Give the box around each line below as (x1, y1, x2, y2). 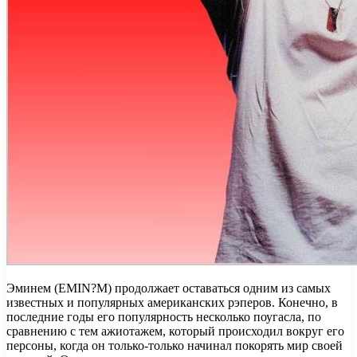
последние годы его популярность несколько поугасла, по (6, 309, 321, 324)
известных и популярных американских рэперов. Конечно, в (6, 295, 338, 309)
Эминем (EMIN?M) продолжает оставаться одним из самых (6, 280, 331, 295)
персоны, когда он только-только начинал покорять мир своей (6, 338, 343, 352)
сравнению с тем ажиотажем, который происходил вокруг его (6, 324, 344, 338)
